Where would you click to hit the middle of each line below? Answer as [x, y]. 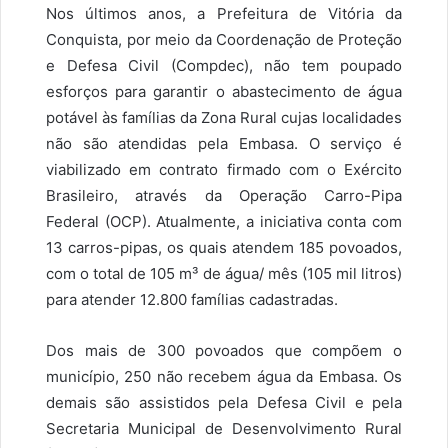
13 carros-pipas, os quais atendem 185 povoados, [224, 247]
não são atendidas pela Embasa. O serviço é [224, 143]
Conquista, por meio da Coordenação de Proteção [224, 39]
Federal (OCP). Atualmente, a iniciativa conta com [224, 221]
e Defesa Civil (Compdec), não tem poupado [224, 65]
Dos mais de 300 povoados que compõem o [224, 350]
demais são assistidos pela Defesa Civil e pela [224, 402]
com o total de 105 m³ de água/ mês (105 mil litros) [224, 273]
